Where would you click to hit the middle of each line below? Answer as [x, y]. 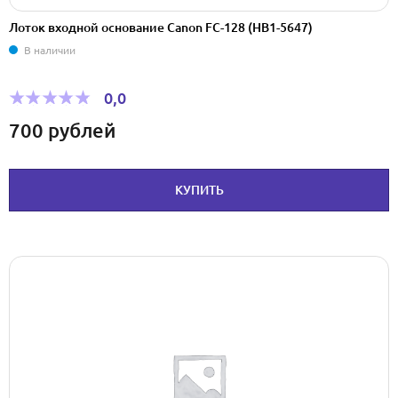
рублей [82, 131]
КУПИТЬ [199, 191]
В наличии [50, 50]
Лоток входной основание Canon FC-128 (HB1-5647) [161, 27]
